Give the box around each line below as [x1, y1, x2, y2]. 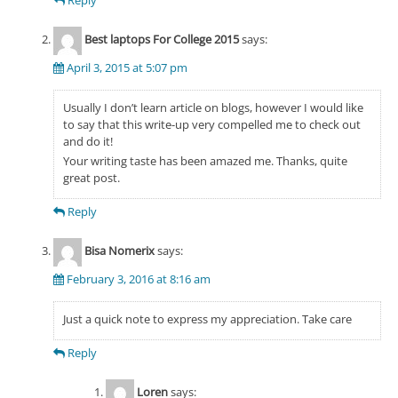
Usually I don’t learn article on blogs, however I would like [62, 99, 363, 115]
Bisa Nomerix [84, 243, 155, 259]
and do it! [62, 132, 113, 149]
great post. [62, 169, 120, 186]
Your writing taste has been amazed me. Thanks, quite [62, 152, 347, 169]
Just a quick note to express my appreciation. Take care [62, 310, 352, 327]
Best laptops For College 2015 [84, 31, 239, 48]
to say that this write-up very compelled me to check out [62, 115, 361, 132]
